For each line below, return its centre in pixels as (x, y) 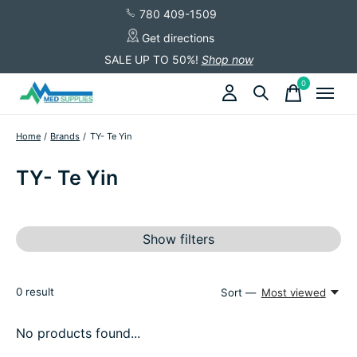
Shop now (227, 59)
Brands (65, 136)
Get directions (177, 37)
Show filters (178, 239)
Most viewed (293, 292)
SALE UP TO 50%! (151, 59)
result (38, 291)
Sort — (239, 292)
